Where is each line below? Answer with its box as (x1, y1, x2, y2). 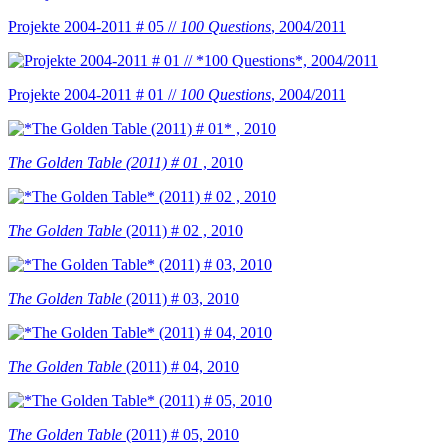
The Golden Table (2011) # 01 (8, 153, 199, 171)
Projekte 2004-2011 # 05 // (8, 17, 180, 35)
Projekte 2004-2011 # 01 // (8, 85, 180, 103)
